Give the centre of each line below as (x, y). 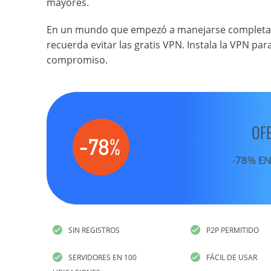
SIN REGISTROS (94, 230)
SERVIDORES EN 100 (103, 258)
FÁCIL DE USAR (232, 258)
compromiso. (77, 60)
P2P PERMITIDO (233, 230)
